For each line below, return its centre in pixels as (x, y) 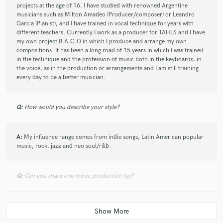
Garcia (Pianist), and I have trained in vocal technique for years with (105, 23)
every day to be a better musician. (61, 77)
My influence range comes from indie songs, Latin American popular (114, 137)
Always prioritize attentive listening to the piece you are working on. (113, 206)
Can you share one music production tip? (79, 176)
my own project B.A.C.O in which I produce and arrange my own (102, 41)
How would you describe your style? (72, 107)
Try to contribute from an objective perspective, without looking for (106, 215)
